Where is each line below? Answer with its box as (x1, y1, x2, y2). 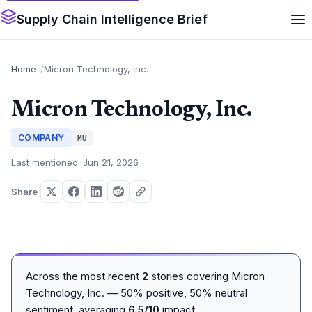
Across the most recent (26, 270, 142, 283)
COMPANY (18, 132, 65, 143)
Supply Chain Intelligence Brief (17, 12, 208, 26)
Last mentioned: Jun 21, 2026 (11, 157, 139, 168)
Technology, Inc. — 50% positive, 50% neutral (26, 286, 247, 299)
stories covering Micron (148, 270, 265, 283)
